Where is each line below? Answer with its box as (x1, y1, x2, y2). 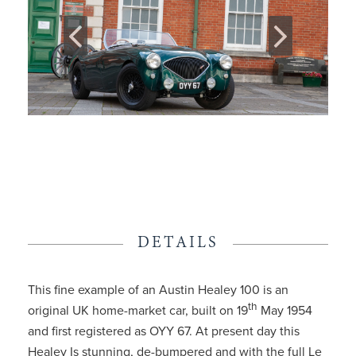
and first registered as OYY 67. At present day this (28, 323, 300, 339)
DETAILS (137, 234, 219, 252)
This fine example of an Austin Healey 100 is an (28, 282, 288, 298)
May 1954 (257, 303, 312, 319)
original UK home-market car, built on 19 (28, 303, 248, 319)
